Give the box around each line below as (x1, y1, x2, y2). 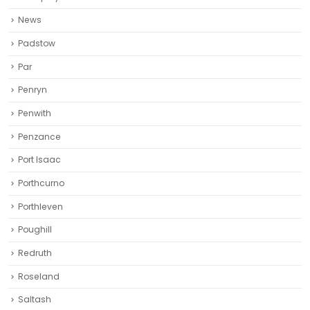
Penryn (18, 84, 47, 96)
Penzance (18, 130, 61, 143)
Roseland (18, 270, 60, 282)
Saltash (18, 293, 51, 306)
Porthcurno (18, 177, 64, 190)
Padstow (18, 37, 55, 49)
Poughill (18, 224, 52, 236)
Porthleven (18, 200, 63, 212)
